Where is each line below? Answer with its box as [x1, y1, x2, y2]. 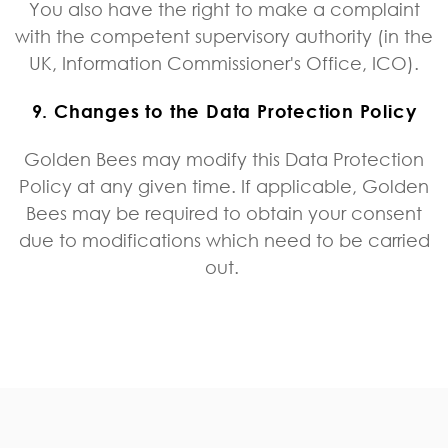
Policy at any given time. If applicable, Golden [19, 174, 429, 197]
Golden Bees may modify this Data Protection [24, 147, 424, 170]
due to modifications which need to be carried [18, 228, 430, 251]
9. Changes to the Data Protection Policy [31, 99, 417, 122]
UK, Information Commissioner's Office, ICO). [29, 51, 419, 74]
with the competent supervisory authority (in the [15, 24, 433, 47]
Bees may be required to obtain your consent [26, 201, 422, 224]
